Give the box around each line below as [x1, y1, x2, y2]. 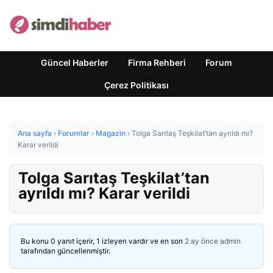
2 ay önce [185, 236, 218, 246]
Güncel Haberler [41, 57, 108, 68]
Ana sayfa [18, 129, 52, 138]
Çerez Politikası [104, 80, 169, 90]
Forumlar [58, 129, 90, 138]
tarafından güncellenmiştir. [21, 246, 110, 255]
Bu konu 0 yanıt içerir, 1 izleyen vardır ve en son [21, 236, 185, 246]
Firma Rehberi [128, 57, 186, 68]
